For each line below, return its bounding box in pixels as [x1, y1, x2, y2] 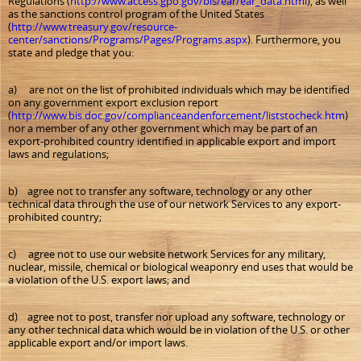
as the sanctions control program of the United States [8, 6, 264, 21]
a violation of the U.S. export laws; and [8, 272, 190, 287]
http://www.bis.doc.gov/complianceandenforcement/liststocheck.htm [11, 108, 345, 122]
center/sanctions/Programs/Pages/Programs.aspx [8, 32, 247, 47]
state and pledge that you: [8, 45, 134, 60]
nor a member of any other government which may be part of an [8, 121, 317, 135]
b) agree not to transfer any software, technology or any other [8, 184, 312, 198]
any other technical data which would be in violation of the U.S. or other [8, 322, 350, 337]
